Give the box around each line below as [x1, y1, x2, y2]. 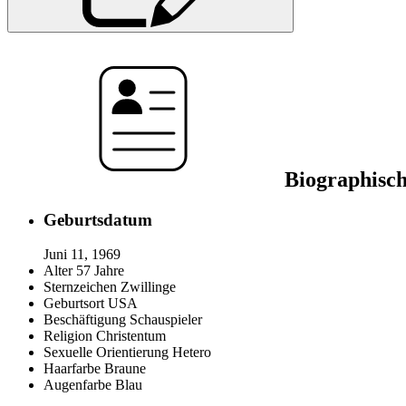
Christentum [96, 328, 166, 344]
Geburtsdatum [43, 209, 152, 229]
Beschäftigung [43, 312, 126, 328]
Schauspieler [130, 312, 202, 328]
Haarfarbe [43, 361, 101, 377]
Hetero [172, 344, 211, 361]
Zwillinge [121, 279, 176, 295]
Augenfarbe [43, 377, 111, 393]
